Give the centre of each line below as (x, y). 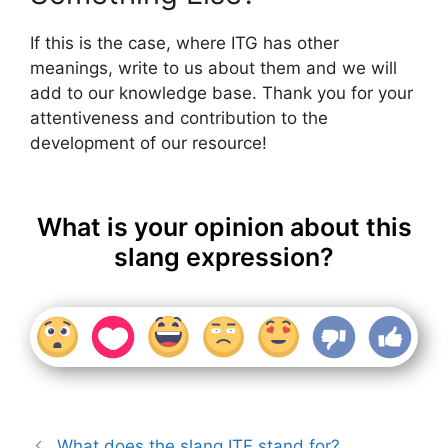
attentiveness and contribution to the (179, 118)
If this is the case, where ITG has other (184, 43)
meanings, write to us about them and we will (213, 68)
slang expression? (224, 256)
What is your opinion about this (224, 226)
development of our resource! (148, 143)
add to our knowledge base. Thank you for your (221, 93)
